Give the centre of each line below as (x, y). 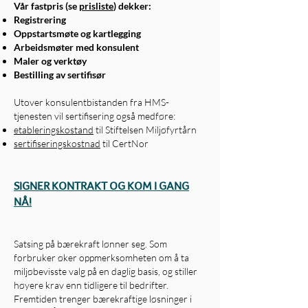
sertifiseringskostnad (57, 143)
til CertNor (125, 143)
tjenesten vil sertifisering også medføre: (95, 116)
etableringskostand (54, 130)
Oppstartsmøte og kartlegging (77, 33)
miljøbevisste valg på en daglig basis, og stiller (106, 271)
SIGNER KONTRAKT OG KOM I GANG (101, 186)
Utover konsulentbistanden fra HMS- (91, 102)
